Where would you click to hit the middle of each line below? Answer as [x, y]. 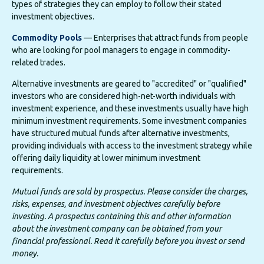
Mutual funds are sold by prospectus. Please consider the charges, [130, 192]
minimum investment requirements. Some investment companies [129, 121]
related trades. [39, 63]
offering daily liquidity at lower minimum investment [106, 158]
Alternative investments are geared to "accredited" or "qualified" [129, 84]
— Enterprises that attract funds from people [165, 38]
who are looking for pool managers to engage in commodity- [121, 50]
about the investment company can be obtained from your [117, 229]
